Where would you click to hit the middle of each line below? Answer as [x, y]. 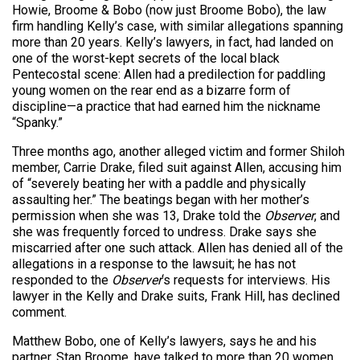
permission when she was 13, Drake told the [138, 216]
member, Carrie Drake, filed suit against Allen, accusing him [177, 168]
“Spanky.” [37, 123]
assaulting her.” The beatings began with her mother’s [161, 200]
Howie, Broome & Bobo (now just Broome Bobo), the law [169, 10]
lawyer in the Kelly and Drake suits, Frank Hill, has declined [176, 297]
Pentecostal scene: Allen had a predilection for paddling [169, 75]
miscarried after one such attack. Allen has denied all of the [178, 248]
